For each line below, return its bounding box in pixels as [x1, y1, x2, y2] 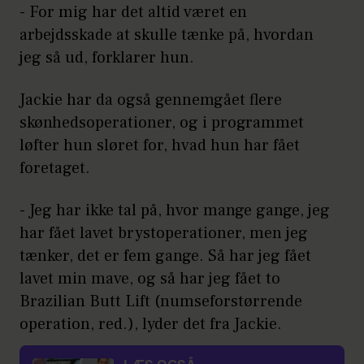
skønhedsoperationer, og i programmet [19, 111, 304, 133]
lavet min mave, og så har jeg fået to [19, 267, 280, 289]
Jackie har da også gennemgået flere [19, 89, 282, 110]
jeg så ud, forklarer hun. [19, 46, 198, 68]
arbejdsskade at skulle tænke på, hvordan [19, 24, 314, 45]
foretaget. [19, 157, 94, 179]
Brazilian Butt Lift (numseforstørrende [19, 290, 302, 312]
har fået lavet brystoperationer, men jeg [19, 222, 308, 244]
